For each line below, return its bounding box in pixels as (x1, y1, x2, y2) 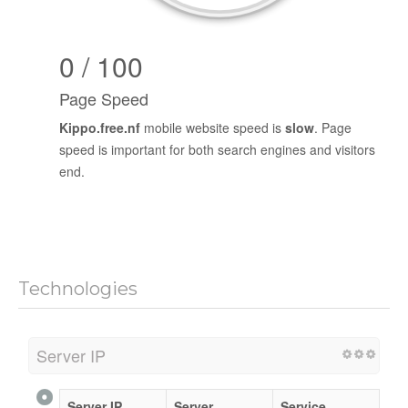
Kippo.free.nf (59, 117, 140, 137)
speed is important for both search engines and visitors (59, 139, 375, 158)
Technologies (18, 277, 138, 300)
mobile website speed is (140, 117, 285, 137)
